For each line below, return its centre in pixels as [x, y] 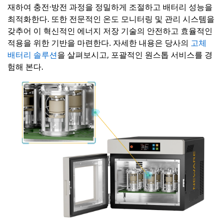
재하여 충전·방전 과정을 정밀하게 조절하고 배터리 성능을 [110, 7]
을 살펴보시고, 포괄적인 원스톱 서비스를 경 [135, 55]
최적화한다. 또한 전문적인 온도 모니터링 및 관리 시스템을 [111, 19]
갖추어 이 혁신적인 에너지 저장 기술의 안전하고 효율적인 [110, 31]
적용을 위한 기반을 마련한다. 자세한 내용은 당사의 [99, 43]
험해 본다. [25, 66]
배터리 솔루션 [32, 55]
